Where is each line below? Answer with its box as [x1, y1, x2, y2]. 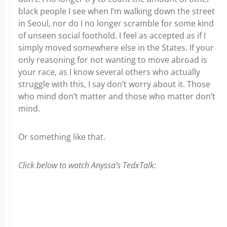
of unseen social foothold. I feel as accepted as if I [18, 30, 206, 42]
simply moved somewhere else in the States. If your [18, 42, 214, 54]
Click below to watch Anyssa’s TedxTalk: [18, 160, 156, 171]
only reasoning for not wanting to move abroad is [18, 54, 207, 66]
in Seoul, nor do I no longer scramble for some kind [18, 18, 214, 29]
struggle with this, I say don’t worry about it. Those [18, 79, 210, 90]
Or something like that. [18, 131, 105, 143]
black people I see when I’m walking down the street [18, 6, 215, 17]
